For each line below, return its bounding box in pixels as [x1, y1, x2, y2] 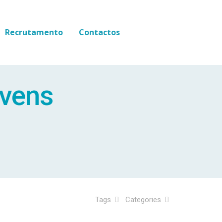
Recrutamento [5, 27, 63, 38]
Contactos [79, 27, 120, 38]
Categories [125, 195, 163, 204]
